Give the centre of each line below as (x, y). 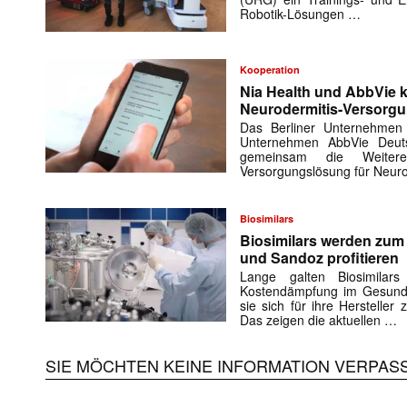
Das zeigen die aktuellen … (319, 320)
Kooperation (270, 70)
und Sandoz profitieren (320, 258)
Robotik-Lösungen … (301, 14)
